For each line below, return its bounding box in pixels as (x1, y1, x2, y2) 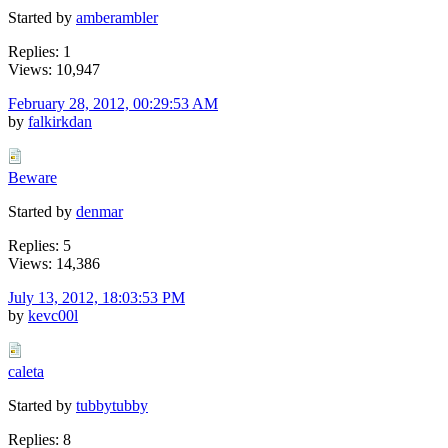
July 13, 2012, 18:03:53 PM (8, 288, 185, 306)
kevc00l (28, 306, 78, 324)
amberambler (76, 8, 158, 26)
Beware (8, 168, 57, 186)
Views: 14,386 (8, 254, 100, 272)
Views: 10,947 (8, 60, 100, 78)
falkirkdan (28, 112, 92, 130)
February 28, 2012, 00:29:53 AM (8, 94, 218, 112)
